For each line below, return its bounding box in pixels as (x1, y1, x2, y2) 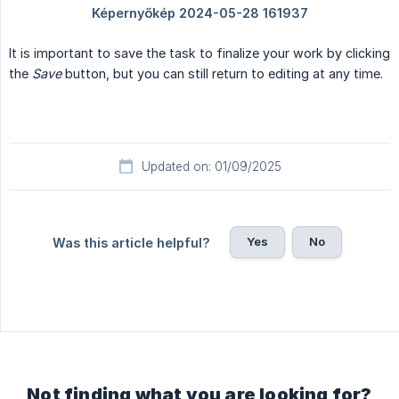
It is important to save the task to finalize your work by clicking (9, 45, 390, 61)
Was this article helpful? (52, 235, 210, 251)
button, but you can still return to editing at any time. (61, 66, 383, 82)
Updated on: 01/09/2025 (141, 159, 281, 175)
